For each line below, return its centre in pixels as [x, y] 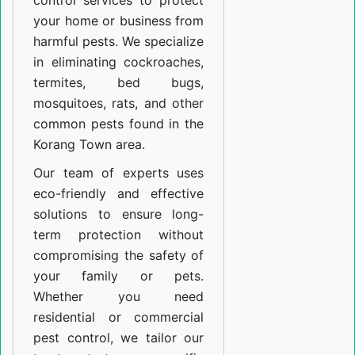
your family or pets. [119, 276]
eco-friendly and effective [119, 194]
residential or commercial [119, 317]
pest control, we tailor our [119, 338]
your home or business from [119, 21]
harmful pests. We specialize [119, 42]
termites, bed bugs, [119, 83]
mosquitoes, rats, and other [119, 103]
